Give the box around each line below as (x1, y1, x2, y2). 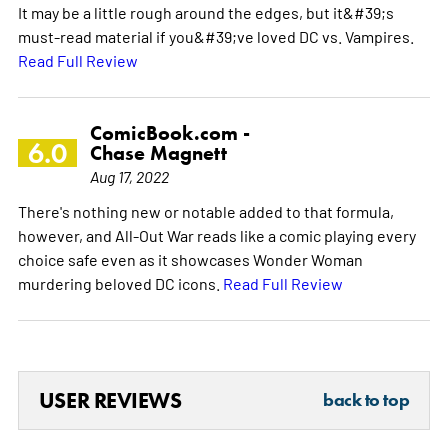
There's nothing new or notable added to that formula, (17, 200, 394, 221)
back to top (323, 388, 410, 411)
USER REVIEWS (38, 386, 182, 414)
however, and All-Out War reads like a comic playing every (17, 224, 416, 245)
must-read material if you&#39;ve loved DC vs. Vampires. (17, 25, 414, 46)
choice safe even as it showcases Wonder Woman (17, 248, 363, 269)
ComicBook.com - (89, 120, 250, 145)
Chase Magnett (89, 140, 227, 165)
